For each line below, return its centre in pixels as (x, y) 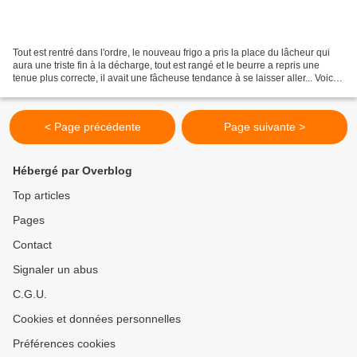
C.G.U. (30, 294)
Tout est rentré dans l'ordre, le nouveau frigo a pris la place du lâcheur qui (171, 53)
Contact (32, 245)
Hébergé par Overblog (73, 171)
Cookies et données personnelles (97, 319)
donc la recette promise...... (71, 91)
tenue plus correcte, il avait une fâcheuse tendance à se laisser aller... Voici (174, 78)
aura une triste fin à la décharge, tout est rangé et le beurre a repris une (166, 66)
